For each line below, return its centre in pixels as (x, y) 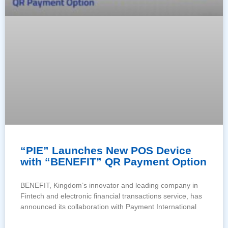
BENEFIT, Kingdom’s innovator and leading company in (109, 186)
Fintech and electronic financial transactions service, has (111, 196)
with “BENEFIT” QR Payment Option (113, 162)
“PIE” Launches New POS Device (106, 151)
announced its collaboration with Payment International (108, 207)
